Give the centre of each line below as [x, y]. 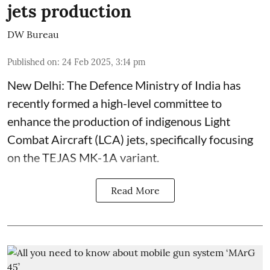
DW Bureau [33, 34]
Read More [135, 190]
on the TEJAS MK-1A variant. [83, 157]
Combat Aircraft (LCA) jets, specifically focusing [130, 139]
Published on [32, 62]
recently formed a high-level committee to [115, 103]
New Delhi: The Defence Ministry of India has [124, 85]
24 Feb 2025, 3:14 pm [104, 62]
